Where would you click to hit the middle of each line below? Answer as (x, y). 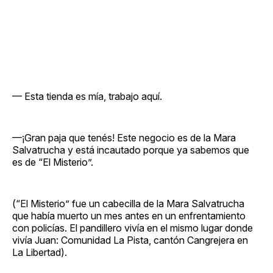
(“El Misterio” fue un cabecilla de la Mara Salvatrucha (128, 203)
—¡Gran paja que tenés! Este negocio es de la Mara (124, 137)
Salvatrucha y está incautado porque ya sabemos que (131, 150)
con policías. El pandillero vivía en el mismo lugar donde (133, 228)
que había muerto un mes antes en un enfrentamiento (129, 215)
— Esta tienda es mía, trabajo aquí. (87, 96)
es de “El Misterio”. (53, 162)
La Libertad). (40, 252)
